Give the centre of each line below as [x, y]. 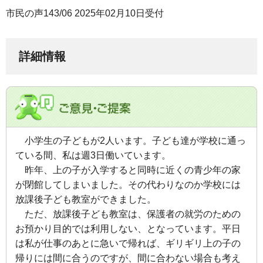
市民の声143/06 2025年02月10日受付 [85, 13]
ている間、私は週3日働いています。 [93, 155]
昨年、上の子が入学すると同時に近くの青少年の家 [128, 170]
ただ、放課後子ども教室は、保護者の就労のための [128, 214]
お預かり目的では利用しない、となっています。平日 [128, 228]
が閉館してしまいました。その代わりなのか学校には [128, 184]
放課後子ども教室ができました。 [86, 199]
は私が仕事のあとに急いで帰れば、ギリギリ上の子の [128, 243]
